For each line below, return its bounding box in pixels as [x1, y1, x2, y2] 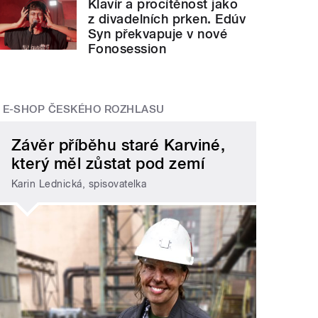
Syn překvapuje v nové [88, 26, 228, 41]
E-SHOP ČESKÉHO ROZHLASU [2, 102, 165, 116]
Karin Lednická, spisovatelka [11, 177, 147, 190]
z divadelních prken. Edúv [88, 11, 246, 26]
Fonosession [88, 40, 167, 56]
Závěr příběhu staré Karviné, [11, 136, 226, 155]
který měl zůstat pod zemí [11, 154, 205, 173]
